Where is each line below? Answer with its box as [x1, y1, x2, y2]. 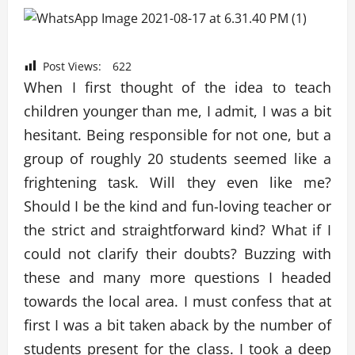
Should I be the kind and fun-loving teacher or [24, 197, 331, 216]
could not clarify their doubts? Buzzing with [24, 244, 331, 264]
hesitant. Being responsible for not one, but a [24, 125, 331, 145]
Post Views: [43, 59, 101, 74]
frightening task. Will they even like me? [24, 173, 331, 193]
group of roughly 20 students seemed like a [24, 149, 331, 169]
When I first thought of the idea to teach [24, 78, 331, 97]
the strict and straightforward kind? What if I [24, 220, 331, 240]
